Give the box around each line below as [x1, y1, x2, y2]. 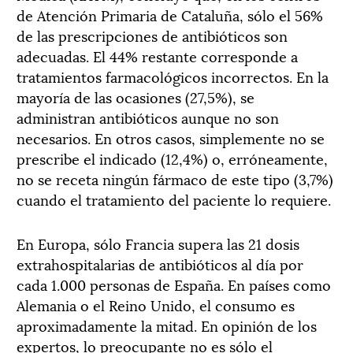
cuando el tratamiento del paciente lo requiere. [17, 188, 331, 210]
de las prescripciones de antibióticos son [17, 24, 288, 46]
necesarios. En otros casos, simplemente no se [17, 126, 325, 148]
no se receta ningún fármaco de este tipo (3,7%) [17, 167, 333, 189]
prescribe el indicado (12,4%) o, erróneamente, [17, 147, 328, 169]
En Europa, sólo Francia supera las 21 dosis [17, 232, 299, 254]
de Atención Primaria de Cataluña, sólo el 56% [17, 3, 323, 25]
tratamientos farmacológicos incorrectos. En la [17, 65, 329, 87]
